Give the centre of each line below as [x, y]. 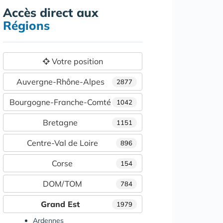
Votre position [76, 61]
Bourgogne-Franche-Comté [60, 102]
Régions [26, 25]
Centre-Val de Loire [62, 143]
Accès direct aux [51, 12]
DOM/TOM [62, 183]
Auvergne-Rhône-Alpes [60, 81]
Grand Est [60, 204]
